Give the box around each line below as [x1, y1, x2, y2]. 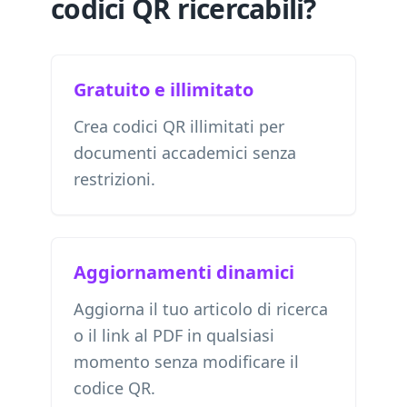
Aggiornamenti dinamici [74, 260, 294, 284]
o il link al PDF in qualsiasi [74, 324, 274, 346]
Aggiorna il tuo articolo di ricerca [74, 298, 328, 320]
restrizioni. [74, 168, 155, 190]
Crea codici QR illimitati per [74, 115, 284, 137]
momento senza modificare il [74, 351, 299, 372]
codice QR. [74, 377, 155, 399]
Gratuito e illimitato [74, 77, 253, 102]
